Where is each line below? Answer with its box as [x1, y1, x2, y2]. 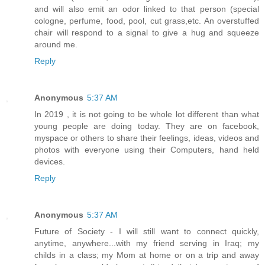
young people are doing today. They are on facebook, [34, 121, 259, 131]
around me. [34, 40, 77, 50]
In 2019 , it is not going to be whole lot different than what [34, 109, 259, 119]
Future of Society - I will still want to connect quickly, [34, 227, 259, 236]
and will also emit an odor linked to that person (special [34, 4, 259, 14]
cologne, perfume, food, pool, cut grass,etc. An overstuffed [34, 16, 259, 26]
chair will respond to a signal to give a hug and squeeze [34, 28, 259, 38]
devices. [34, 157, 65, 167]
